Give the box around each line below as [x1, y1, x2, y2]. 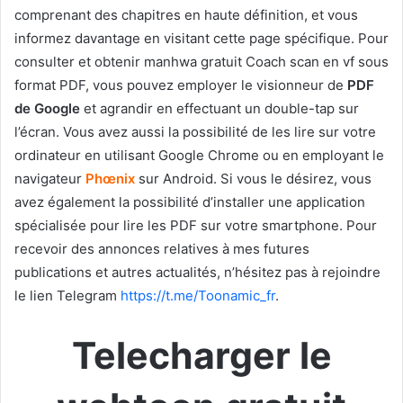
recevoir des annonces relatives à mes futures [14, 239, 309, 257]
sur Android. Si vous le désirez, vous [135, 169, 372, 187]
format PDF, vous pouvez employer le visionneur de [14, 76, 347, 94]
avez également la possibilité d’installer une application [14, 193, 365, 210]
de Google [14, 99, 80, 117]
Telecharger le [71, 332, 332, 378]
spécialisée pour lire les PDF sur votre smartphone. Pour [14, 216, 377, 234]
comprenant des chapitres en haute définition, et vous [14, 5, 358, 23]
